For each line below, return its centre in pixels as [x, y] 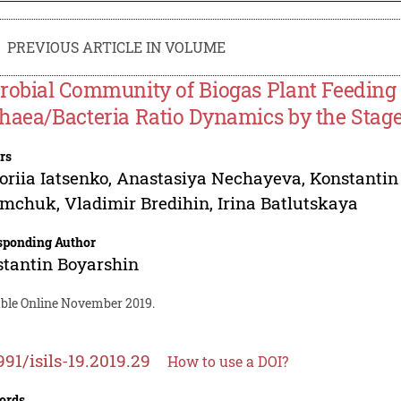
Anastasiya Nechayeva [209, 177]
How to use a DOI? [228, 361]
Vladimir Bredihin [137, 202]
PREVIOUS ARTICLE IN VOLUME [117, 47]
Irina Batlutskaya [288, 202]
